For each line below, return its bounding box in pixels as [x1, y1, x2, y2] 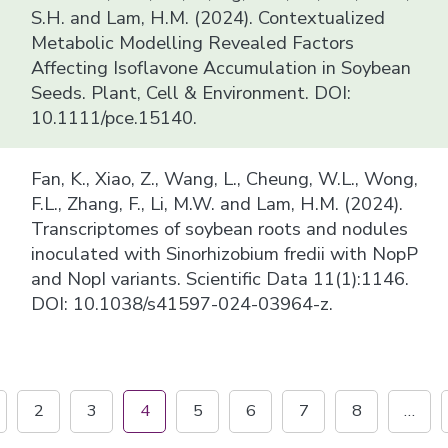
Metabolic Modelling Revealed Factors [31, 29, 355, 55]
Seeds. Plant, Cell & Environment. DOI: [31, 79, 352, 105]
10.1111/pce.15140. [31, 104, 198, 130]
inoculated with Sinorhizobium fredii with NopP [31, 240, 419, 266]
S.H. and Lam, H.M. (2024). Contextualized [31, 4, 386, 30]
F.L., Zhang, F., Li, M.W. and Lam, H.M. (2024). [31, 190, 404, 216]
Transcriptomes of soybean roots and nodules [31, 215, 409, 241]
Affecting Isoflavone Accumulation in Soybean [31, 54, 412, 80]
